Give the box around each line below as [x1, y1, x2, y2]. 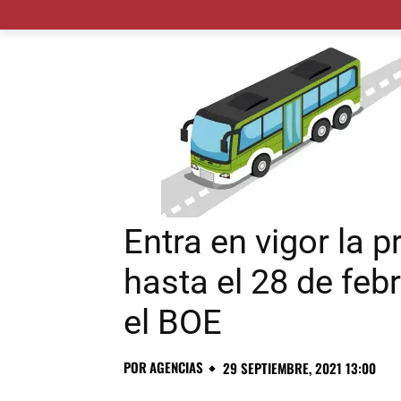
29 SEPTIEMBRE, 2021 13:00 [223, 358, 376, 379]
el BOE [124, 303, 222, 343]
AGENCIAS [149, 357, 203, 378]
